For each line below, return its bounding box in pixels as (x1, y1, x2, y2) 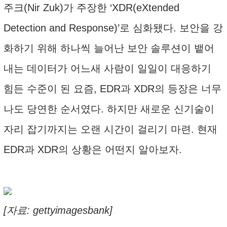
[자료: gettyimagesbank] (4, 205, 112, 216)
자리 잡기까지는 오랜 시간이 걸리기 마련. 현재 (4, 124, 217, 135)
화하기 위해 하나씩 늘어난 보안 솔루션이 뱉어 (4, 43, 214, 54)
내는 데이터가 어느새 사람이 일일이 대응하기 (4, 63, 211, 74)
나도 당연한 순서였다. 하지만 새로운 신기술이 (4, 103, 214, 115)
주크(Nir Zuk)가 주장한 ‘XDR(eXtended (4, 2, 179, 13)
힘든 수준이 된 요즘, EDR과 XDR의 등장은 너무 (4, 83, 221, 94)
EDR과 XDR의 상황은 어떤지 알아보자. (4, 144, 182, 155)
